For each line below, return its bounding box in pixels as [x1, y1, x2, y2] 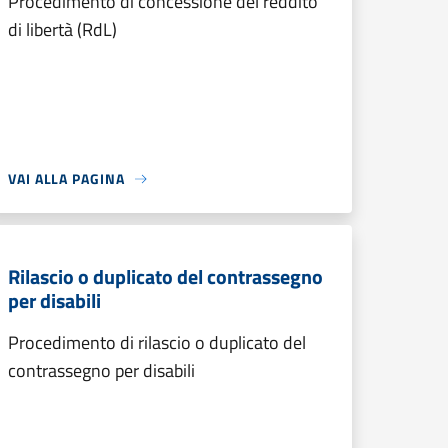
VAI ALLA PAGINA [8, 168, 125, 189]
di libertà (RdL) [8, 16, 117, 43]
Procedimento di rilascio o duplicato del [8, 329, 306, 356]
